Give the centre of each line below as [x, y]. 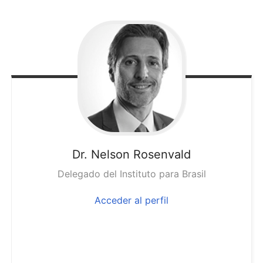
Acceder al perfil [131, 200]
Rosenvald [162, 154]
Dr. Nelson [103, 154]
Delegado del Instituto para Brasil [131, 173]
